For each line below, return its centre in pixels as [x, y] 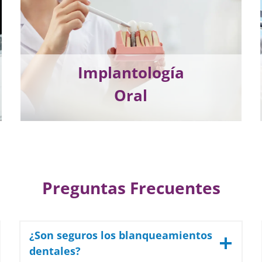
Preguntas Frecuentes [131, 188]
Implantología [131, 72]
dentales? [55, 251]
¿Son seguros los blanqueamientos [121, 235]
